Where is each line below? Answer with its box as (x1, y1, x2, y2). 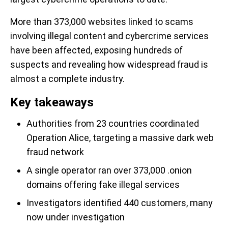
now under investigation (26, 212, 125, 222)
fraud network (26, 147, 84, 157)
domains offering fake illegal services (26, 179, 180, 190)
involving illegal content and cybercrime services (10, 31, 209, 41)
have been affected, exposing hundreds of (10, 45, 183, 55)
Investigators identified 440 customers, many (26, 197, 213, 208)
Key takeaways (10, 95, 94, 109)
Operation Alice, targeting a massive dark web (26, 132, 214, 143)
